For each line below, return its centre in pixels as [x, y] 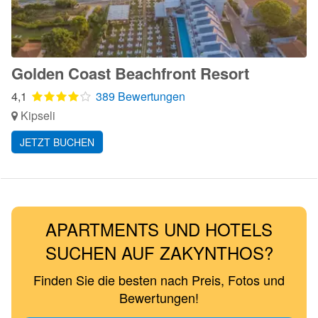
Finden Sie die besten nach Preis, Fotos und [159, 280]
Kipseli [37, 115]
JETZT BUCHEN [57, 142]
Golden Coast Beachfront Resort [130, 73]
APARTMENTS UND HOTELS [159, 229]
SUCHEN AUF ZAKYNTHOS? [159, 252]
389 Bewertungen [141, 96]
